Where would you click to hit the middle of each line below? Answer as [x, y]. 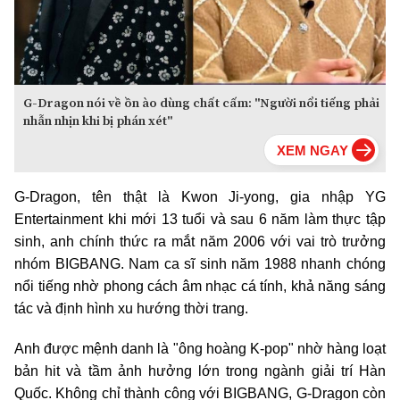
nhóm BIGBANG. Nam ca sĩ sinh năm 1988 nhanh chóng [200, 264]
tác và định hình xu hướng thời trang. [131, 309]
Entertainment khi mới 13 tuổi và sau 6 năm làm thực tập [200, 220]
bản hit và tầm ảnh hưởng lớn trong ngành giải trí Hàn [200, 371]
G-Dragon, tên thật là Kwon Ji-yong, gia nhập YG [200, 197]
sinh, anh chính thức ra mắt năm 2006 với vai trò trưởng [200, 242]
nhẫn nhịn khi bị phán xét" [98, 121]
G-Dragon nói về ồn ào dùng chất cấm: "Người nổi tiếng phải [201, 103]
